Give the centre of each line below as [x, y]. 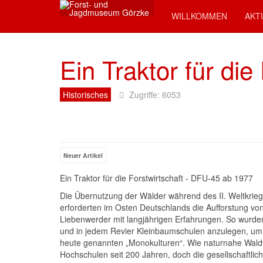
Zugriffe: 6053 [155, 95]
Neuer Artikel [83, 155]
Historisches [85, 95]
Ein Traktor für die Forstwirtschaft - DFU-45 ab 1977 [156, 178]
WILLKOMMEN [199, 16]
